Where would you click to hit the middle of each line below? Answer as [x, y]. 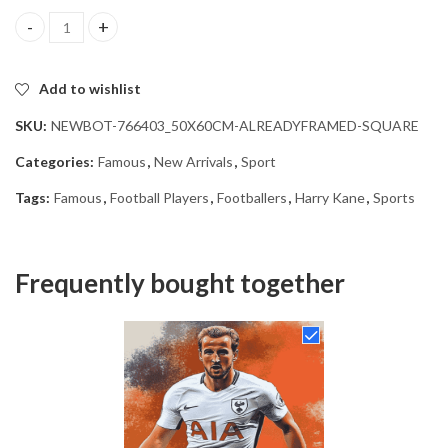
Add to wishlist [90, 88]
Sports [394, 197]
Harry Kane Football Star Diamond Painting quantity [189, 36]
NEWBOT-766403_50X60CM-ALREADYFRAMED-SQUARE [235, 125]
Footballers [252, 197]
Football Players [159, 197]
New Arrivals [193, 161]
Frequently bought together [180, 282]
